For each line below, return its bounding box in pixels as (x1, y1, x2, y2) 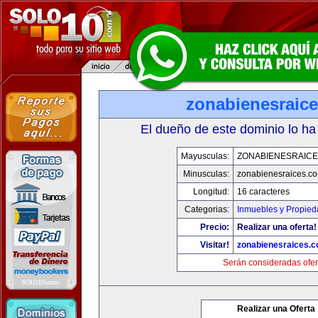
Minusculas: (182, 169, 229, 179)
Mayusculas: (180, 151, 229, 161)
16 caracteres (236, 187, 290, 197)
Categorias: (184, 204, 229, 214)
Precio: (199, 222, 229, 232)
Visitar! (199, 240, 229, 250)
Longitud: (192, 187, 229, 197)
